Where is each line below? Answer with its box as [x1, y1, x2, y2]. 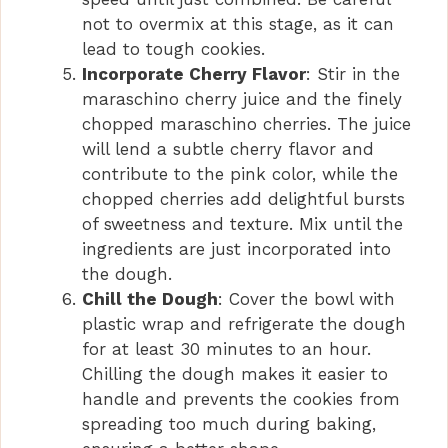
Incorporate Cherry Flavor [82, 63, 306, 84]
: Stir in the [306, 63, 400, 84]
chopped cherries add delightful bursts [82, 188, 405, 209]
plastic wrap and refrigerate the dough [82, 313, 406, 334]
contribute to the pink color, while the [82, 163, 398, 184]
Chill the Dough [82, 288, 218, 309]
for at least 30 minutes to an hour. [82, 338, 371, 359]
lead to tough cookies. [82, 38, 265, 59]
